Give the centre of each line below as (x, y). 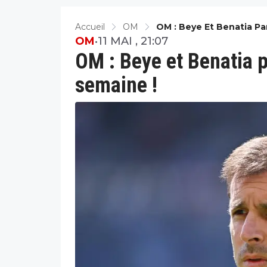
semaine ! (116, 85)
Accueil (90, 27)
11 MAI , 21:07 (133, 41)
